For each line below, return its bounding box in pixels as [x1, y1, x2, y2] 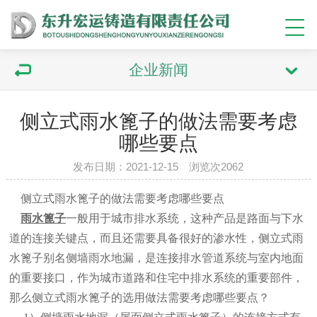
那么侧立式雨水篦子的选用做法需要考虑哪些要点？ [9, 292, 270, 304]
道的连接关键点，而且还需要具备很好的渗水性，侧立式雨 [9, 232, 304, 245]
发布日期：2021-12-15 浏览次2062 [73, 161, 244, 173]
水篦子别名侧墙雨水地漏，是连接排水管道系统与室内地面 [9, 252, 304, 265]
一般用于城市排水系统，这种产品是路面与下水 [66, 212, 304, 225]
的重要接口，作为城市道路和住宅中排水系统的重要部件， [9, 272, 304, 284]
